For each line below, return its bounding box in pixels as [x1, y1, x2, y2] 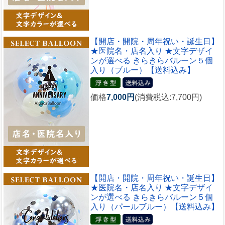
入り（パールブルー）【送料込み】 [90, 202, 219, 211]
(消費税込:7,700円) [135, 93, 202, 102]
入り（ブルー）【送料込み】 [90, 65, 195, 74]
